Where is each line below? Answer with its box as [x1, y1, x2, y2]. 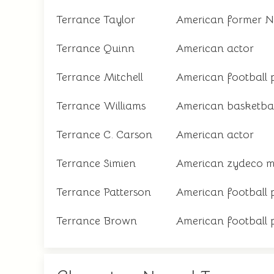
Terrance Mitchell [56, 70, 143, 84]
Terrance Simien [56, 157, 136, 170]
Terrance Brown [56, 214, 137, 228]
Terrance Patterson [56, 185, 151, 199]
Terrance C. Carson [56, 128, 152, 141]
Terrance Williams [56, 99, 146, 113]
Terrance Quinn [56, 42, 135, 55]
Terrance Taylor [56, 13, 135, 26]
